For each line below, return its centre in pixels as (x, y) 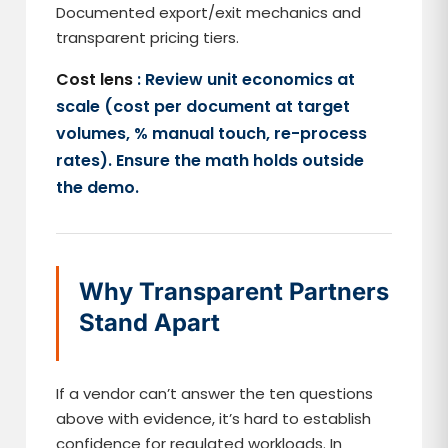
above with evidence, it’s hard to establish (214, 418)
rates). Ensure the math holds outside (210, 160)
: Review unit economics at (246, 79)
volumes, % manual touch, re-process (212, 133)
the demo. (98, 187)
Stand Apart (150, 322)
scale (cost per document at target (203, 106)
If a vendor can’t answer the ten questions (215, 393)
